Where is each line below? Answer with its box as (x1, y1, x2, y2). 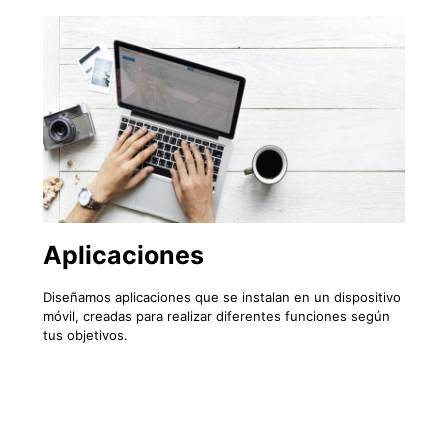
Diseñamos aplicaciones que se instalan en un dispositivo (43, 289, 401, 306)
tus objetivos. (43, 327, 128, 344)
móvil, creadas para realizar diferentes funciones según (43, 308, 390, 325)
